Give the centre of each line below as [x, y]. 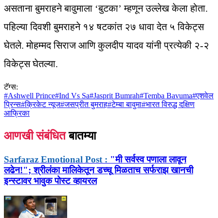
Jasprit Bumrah [117, 96]
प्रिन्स [12, 105]
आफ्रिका [17, 113]
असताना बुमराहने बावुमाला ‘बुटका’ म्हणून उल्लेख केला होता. [106, 9]
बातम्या [82, 136]
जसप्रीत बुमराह [86, 105]
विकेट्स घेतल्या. [31, 64]
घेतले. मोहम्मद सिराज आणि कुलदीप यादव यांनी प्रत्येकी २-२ [107, 45]
